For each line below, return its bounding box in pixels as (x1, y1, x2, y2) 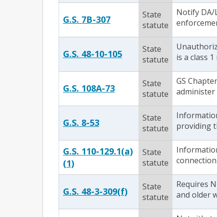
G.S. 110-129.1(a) (63, 145, 133, 157)
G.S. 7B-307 (63, 14, 110, 25)
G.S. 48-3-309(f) (63, 186, 127, 197)
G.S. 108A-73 (63, 82, 115, 94)
